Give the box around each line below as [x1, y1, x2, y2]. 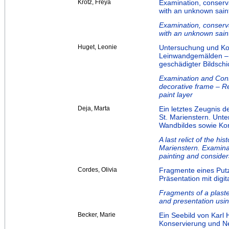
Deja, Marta [78, 105, 110, 112]
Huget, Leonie [78, 43, 117, 51]
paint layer [159, 90, 193, 99]
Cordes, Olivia [78, 166, 117, 174]
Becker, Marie [78, 211, 116, 219]
